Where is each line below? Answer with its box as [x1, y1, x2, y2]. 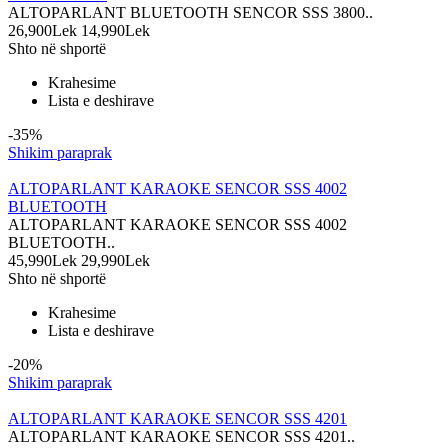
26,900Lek [8, 22, 77, 40]
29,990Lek [81, 252, 150, 270]
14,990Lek [81, 22, 150, 40]
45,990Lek [8, 252, 77, 270]
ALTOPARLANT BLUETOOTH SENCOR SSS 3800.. [8, 4, 373, 22]
